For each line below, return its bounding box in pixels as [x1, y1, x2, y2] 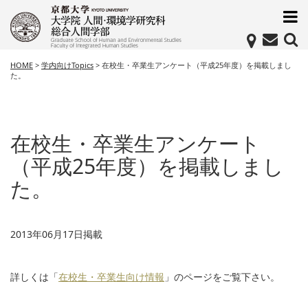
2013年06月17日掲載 [10, 228, 102, 241]
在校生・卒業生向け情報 [58, 270, 164, 283]
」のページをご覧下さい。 [164, 270, 280, 283]
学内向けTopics [41, 60, 93, 70]
